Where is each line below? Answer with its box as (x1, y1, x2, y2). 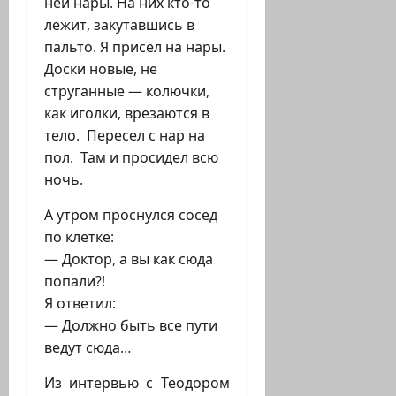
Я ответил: (44, 293, 116, 314)
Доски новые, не (44, 59, 157, 80)
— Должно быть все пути (44, 316, 217, 336)
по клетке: (44, 227, 114, 247)
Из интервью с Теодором (44, 373, 230, 393)
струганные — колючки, (44, 81, 209, 102)
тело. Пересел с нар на (44, 126, 205, 146)
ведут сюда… (44, 338, 131, 358)
